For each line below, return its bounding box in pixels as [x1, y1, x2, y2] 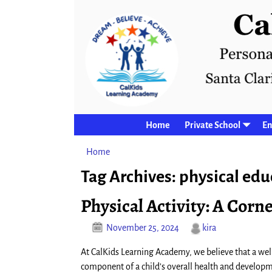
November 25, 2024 [106, 223, 179, 233]
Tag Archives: [81, 167, 179, 186]
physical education [138, 147, 201, 157]
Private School [185, 120, 240, 130]
